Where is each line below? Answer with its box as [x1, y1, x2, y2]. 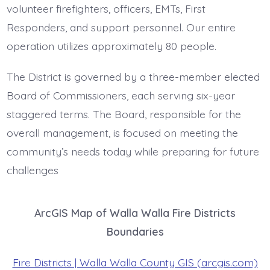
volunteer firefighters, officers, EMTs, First [6, 2, 206, 16]
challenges [6, 163, 58, 177]
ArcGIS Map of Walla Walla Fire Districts [34, 206, 236, 220]
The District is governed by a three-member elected [6, 70, 260, 84]
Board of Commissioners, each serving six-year [6, 89, 235, 102]
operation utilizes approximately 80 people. [6, 39, 219, 53]
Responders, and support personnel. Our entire [6, 20, 236, 34]
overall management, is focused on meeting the [6, 126, 238, 140]
